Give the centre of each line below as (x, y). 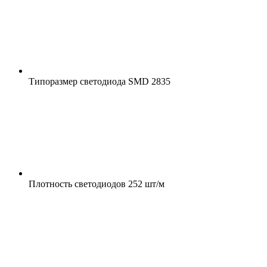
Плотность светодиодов (77, 184)
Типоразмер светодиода (77, 81)
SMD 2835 (148, 81)
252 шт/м (145, 184)
